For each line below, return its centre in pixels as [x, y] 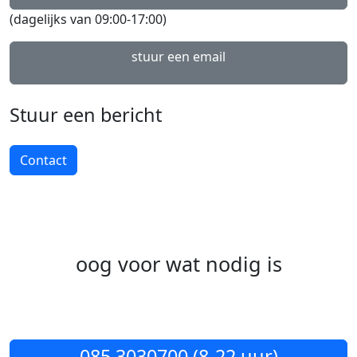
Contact [43, 161]
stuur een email [178, 58]
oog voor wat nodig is [178, 284]
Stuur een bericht [86, 116]
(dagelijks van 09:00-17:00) [88, 20]
